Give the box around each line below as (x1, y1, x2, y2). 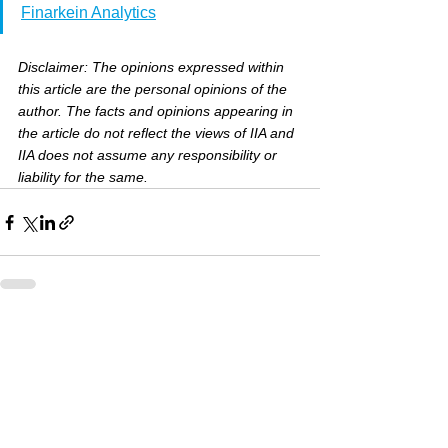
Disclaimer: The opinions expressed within (18, 59, 288, 75)
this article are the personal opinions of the (18, 81, 291, 97)
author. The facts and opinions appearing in (18, 103, 297, 119)
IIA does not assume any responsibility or (18, 147, 281, 163)
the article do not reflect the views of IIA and (18, 125, 298, 141)
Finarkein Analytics (21, 4, 156, 21)
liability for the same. (18, 169, 148, 185)
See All (277, 327, 320, 343)
